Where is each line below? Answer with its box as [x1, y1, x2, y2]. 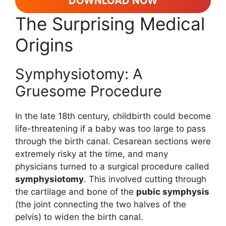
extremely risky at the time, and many [15, 149, 168, 159]
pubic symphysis [136, 187, 209, 197]
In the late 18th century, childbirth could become [15, 111, 211, 122]
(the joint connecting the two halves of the [15, 199, 186, 210]
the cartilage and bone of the [15, 187, 136, 197]
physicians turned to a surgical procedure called [15, 161, 209, 172]
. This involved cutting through [84, 174, 206, 185]
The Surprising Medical [15, 13, 205, 35]
